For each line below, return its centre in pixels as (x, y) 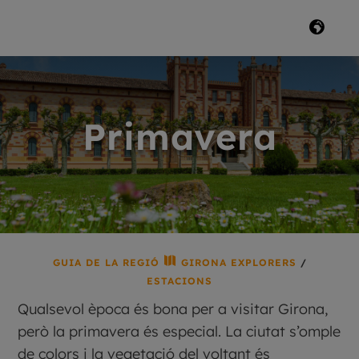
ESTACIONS (179, 280)
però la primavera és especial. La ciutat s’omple (179, 331)
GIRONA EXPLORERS (236, 262)
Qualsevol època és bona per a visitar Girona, (173, 309)
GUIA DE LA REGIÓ (108, 262)
